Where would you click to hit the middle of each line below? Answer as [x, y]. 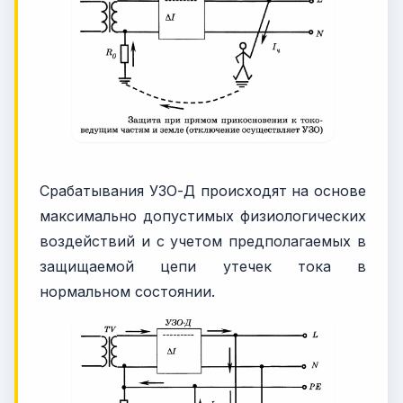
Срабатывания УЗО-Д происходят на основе [203, 190]
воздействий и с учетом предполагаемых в [203, 241]
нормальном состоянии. [127, 291]
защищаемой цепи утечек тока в [203, 266]
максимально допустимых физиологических [203, 215]
